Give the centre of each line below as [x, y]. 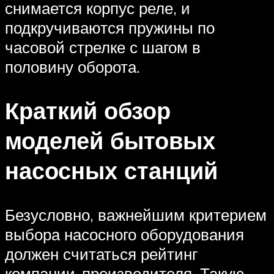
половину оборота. [72, 66]
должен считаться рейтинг [101, 254]
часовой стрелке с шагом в [103, 47]
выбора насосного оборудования [124, 235]
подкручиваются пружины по [110, 27]
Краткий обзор [88, 111]
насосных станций [111, 171]
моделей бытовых [110, 141]
